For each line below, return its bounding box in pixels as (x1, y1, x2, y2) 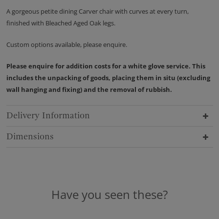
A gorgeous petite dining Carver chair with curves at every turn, (6, 7, 189, 16)
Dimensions (6, 131, 54, 142)
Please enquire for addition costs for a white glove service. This (6, 62, 205, 71)
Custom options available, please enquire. (6, 40, 127, 49)
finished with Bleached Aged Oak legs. (6, 19, 115, 28)
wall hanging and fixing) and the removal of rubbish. (6, 85, 172, 94)
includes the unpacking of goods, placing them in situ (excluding (6, 73, 210, 83)
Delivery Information (6, 110, 90, 121)
